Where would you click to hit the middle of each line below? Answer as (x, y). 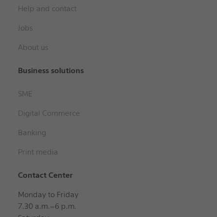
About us (33, 47)
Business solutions (51, 71)
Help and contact (47, 9)
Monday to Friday (48, 195)
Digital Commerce (49, 113)
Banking (32, 133)
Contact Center (45, 175)
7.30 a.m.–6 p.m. (47, 206)
